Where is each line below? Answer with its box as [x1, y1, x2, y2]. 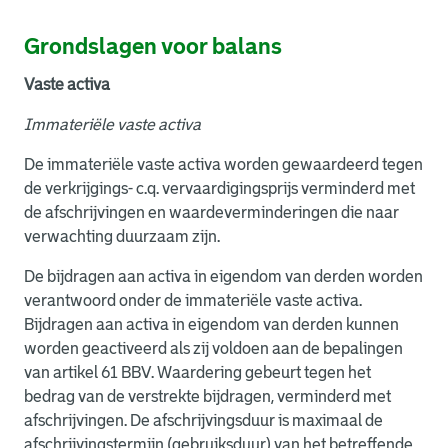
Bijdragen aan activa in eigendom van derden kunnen [24, 316, 399, 333]
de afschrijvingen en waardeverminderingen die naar [24, 204, 399, 221]
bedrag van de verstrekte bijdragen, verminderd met [24, 388, 391, 405]
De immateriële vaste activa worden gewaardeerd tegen [24, 156, 423, 173]
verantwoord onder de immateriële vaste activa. [24, 292, 362, 309]
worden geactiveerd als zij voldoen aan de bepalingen [24, 340, 403, 357]
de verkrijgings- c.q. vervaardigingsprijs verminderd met [24, 180, 415, 197]
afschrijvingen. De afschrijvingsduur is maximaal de [24, 412, 383, 429]
